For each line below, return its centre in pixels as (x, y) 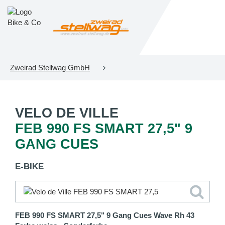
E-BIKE (29, 166)
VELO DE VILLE (67, 113)
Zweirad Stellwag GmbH (50, 68)
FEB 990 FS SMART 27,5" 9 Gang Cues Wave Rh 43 (105, 215)
